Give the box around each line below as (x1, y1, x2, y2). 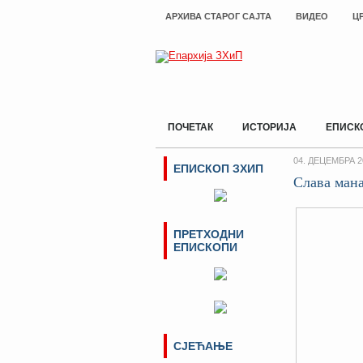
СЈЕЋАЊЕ (173, 340, 233, 352)
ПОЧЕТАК (168, 122, 213, 133)
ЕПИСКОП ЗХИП (173, 162, 263, 175)
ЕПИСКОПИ (173, 241, 237, 254)
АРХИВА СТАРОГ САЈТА (165, 11, 271, 21)
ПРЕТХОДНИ (173, 228, 244, 241)
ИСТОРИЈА (242, 122, 297, 133)
